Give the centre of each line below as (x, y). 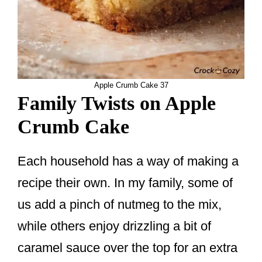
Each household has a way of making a (128, 161)
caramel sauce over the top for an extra (127, 248)
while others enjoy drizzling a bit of (114, 226)
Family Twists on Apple (117, 104)
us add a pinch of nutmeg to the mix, (120, 205)
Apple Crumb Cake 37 (131, 85)
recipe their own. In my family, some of (125, 183)
